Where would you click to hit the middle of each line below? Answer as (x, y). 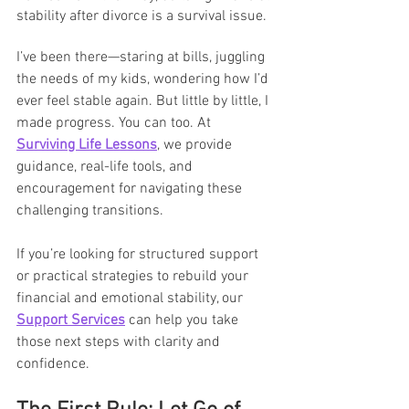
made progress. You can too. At (115, 123)
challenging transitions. (90, 210)
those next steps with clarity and (120, 342)
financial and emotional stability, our (131, 298)
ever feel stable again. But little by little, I (144, 101)
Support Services (71, 320)
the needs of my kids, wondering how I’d (144, 79)
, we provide (196, 145)
